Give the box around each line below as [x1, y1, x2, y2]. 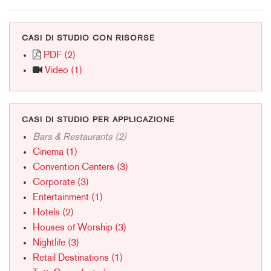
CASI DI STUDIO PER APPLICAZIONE [22, 116, 175, 124]
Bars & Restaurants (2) [32, 132, 126, 142]
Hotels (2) [32, 207, 74, 218]
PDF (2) [43, 50, 76, 60]
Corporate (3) [32, 177, 89, 188]
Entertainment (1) [32, 192, 103, 203]
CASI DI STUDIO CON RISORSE [22, 34, 155, 42]
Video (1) [44, 65, 82, 76]
